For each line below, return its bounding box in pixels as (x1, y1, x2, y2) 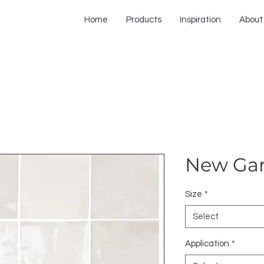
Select (193, 212, 219, 221)
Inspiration (180, 15, 221, 24)
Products (126, 15, 161, 24)
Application (185, 239, 229, 248)
